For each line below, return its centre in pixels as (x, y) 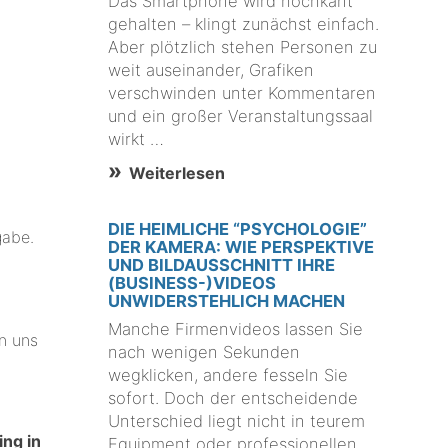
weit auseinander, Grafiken (211, 69)
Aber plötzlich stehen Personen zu (243, 46)
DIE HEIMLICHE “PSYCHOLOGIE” (238, 228)
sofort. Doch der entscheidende (233, 398)
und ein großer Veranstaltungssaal (241, 115)
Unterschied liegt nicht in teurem (237, 421)
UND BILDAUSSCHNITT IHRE (222, 264)
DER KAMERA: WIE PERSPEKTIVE (241, 246)
